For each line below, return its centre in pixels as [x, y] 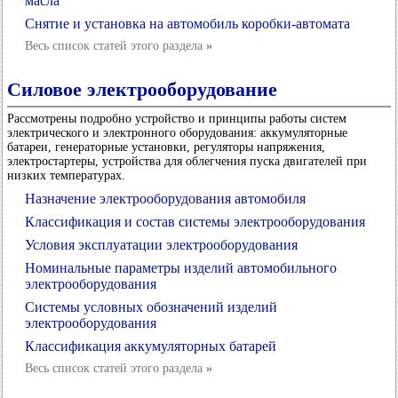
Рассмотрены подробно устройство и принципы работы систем [177, 119]
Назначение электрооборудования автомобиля [165, 199]
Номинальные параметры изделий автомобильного [181, 268]
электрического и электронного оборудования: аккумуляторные [177, 133]
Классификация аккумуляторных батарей [151, 346]
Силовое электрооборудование [142, 89]
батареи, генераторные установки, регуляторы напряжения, [166, 147]
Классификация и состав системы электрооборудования [195, 222]
